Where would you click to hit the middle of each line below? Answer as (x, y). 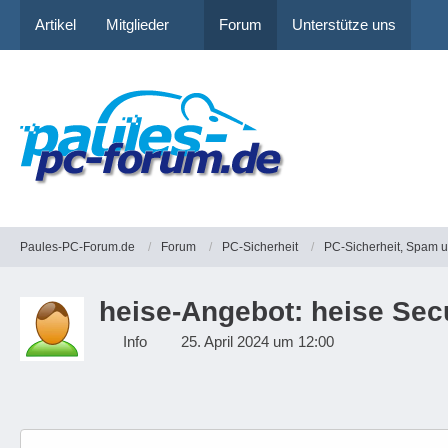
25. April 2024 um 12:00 (257, 341)
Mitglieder (137, 24)
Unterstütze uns (344, 24)
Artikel (55, 24)
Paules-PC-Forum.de (77, 246)
